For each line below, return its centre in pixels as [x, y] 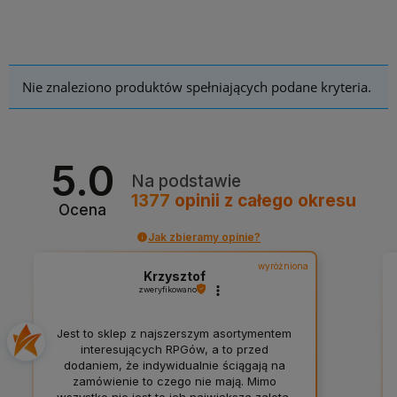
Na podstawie [186, 182]
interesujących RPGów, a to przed [174, 350]
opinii [197, 201]
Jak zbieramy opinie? [204, 237]
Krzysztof [174, 276]
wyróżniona [284, 265]
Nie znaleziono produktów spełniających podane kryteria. [197, 87]
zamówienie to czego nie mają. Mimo [174, 381]
